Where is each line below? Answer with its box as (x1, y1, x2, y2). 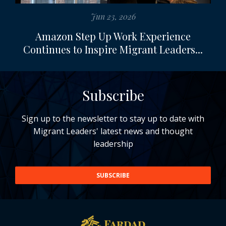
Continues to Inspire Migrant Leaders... (23, 42, 203, 56)
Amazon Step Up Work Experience (35, 29, 191, 43)
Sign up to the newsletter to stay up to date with (22, 112, 204, 124)
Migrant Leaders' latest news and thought (33, 125, 193, 137)
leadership (93, 138, 133, 149)
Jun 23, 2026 (90, 11, 136, 22)
